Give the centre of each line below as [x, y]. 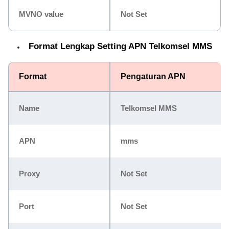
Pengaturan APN [153, 76]
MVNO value [41, 14]
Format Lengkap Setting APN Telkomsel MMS [120, 46]
